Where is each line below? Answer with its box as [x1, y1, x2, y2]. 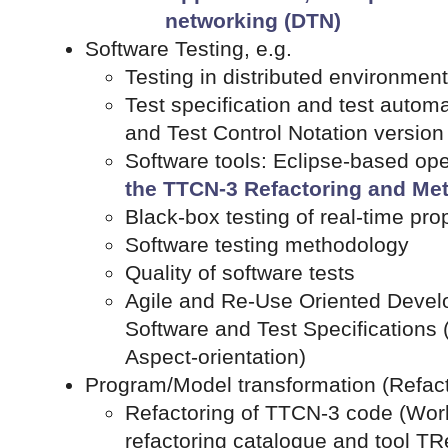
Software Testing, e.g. [85, 37, 292, 61]
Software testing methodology [125, 233, 409, 257]
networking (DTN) [165, 9, 341, 33]
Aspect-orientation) [125, 345, 306, 369]
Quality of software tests [125, 261, 355, 285]
